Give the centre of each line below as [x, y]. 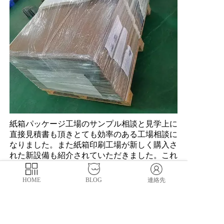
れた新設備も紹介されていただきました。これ [93, 155]
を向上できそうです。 [49, 176]
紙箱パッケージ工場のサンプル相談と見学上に [93, 124]
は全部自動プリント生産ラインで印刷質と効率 [93, 166]
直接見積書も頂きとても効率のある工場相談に [93, 134]
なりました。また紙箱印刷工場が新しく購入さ [93, 145]
